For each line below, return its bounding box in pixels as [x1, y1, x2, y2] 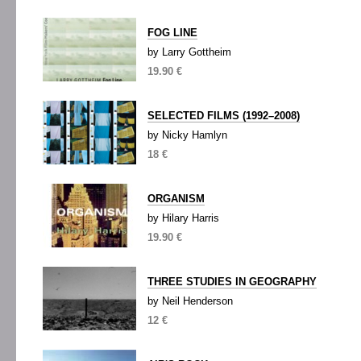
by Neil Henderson [147, 295, 233, 307]
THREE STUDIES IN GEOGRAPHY [147, 276, 317, 288]
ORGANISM [147, 193, 205, 205]
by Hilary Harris [147, 212, 219, 224]
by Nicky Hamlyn [147, 129, 227, 141]
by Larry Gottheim [147, 46, 231, 58]
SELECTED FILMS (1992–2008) [147, 110, 300, 122]
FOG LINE [147, 27, 197, 39]
